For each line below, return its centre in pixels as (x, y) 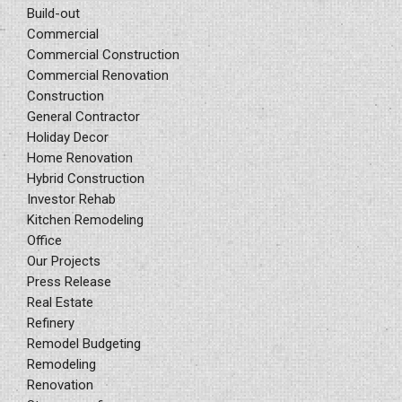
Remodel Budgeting (84, 343)
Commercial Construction (103, 54)
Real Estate (60, 302)
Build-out (53, 13)
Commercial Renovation (98, 75)
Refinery (51, 323)
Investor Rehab (71, 199)
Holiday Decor (68, 137)
